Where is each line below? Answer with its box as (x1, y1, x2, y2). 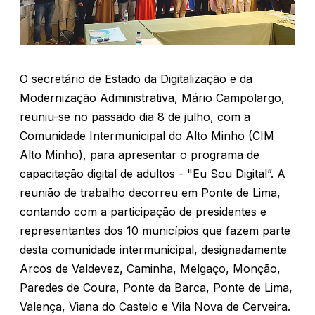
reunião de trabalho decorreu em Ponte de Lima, (20, 186, 281, 200)
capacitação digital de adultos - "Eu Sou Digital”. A (20, 167, 285, 181)
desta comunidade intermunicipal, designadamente (20, 243, 287, 257)
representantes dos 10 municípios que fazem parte (20, 224, 290, 238)
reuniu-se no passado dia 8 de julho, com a (20, 110, 250, 124)
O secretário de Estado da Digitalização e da (20, 72, 252, 86)
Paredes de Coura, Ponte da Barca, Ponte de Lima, (20, 281, 292, 295)
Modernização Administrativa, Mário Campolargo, (20, 91, 285, 105)
